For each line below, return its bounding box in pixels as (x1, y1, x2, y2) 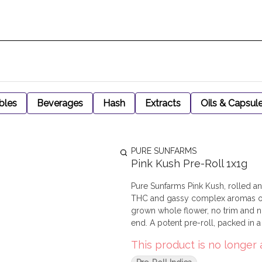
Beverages (37, 98, 83, 109)
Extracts (145, 98, 181, 109)
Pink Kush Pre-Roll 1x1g (131, 157, 247, 170)
